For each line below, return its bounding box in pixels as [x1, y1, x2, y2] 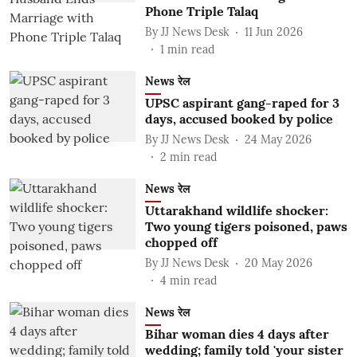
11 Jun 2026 [244, 24, 303, 39]
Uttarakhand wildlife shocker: [144, 202, 328, 218]
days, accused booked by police [144, 111, 333, 127]
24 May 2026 [244, 131, 312, 147]
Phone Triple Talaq [144, 3, 258, 19]
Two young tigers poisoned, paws [144, 218, 347, 234]
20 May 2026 [244, 255, 312, 270]
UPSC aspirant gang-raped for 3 [144, 95, 339, 111]
